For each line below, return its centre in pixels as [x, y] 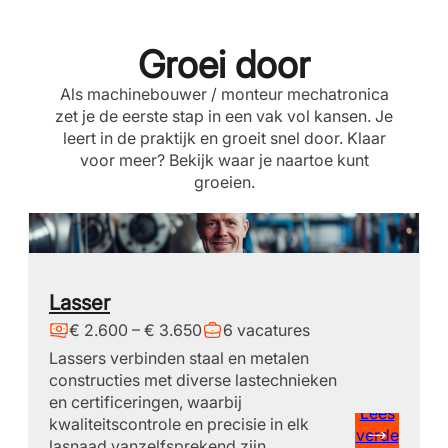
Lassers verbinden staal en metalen [179, 358]
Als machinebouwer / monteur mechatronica [224, 94]
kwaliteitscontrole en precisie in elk [179, 424]
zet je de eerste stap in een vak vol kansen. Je [224, 116]
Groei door [224, 64]
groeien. [224, 182]
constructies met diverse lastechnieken [193, 380]
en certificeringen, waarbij [145, 402]
